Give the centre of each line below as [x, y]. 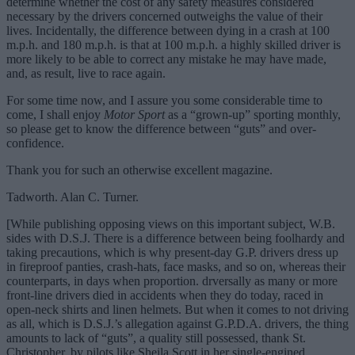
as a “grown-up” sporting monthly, [253, 115]
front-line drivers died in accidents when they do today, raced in [165, 296]
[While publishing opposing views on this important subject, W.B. [171, 224]
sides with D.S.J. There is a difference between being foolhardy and [176, 239]
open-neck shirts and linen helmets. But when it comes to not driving [177, 310]
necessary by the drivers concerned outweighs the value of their [164, 17]
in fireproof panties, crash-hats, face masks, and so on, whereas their [176, 267]
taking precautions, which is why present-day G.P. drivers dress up [172, 253]
